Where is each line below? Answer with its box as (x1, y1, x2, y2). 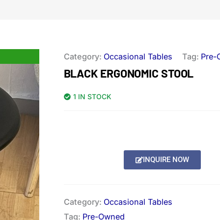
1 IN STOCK (73, 92, 111, 101)
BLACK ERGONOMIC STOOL (63, 66, 194, 80)
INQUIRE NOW (143, 155, 190, 164)
